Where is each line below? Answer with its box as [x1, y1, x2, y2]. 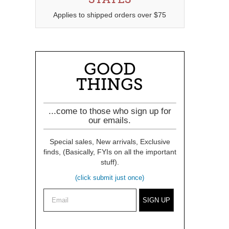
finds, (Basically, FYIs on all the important [43, 148, 176, 156]
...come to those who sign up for [48, 106, 171, 116]
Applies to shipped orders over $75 [53, 11, 167, 19]
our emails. [88, 116, 131, 125]
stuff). [100, 158, 119, 166]
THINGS [76, 75, 144, 94]
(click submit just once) [75, 174, 145, 181]
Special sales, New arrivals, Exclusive [49, 138, 170, 146]
